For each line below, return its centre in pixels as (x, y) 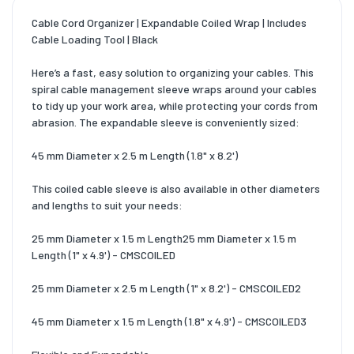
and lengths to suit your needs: (107, 205)
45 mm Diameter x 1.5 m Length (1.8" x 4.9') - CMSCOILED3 (169, 322)
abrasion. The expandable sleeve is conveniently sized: (166, 122)
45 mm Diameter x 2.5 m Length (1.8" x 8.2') (135, 156)
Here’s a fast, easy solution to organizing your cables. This (173, 73)
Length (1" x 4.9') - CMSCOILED (104, 255)
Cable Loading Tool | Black (95, 40)
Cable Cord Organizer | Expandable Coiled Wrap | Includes (169, 23)
